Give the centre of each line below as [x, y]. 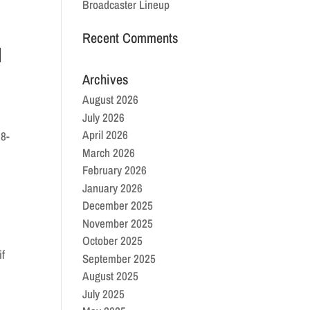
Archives [106, 79]
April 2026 [106, 135]
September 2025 [119, 258]
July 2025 [104, 293]
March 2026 [109, 152]
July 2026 [104, 117]
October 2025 [113, 240]
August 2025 [111, 276]
